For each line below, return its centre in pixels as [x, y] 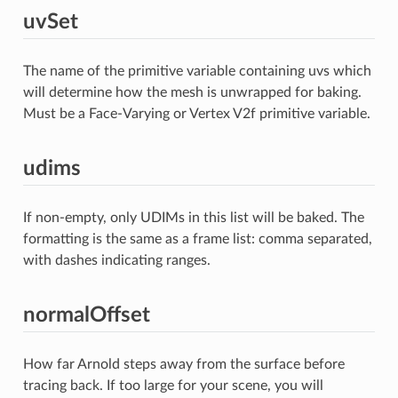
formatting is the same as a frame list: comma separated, [197, 239]
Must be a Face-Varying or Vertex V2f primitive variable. [196, 113]
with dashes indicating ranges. [116, 260]
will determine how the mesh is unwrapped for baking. [192, 92]
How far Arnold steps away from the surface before [183, 364]
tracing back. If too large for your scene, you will [173, 385]
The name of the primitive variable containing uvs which [197, 71]
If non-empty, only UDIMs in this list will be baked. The [193, 217]
